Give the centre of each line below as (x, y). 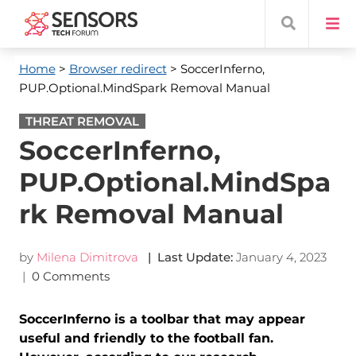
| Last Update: (187, 257)
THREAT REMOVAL (82, 121)
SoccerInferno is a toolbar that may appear (162, 319)
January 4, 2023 (281, 257)
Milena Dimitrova (87, 257)
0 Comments (72, 276)
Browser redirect (118, 69)
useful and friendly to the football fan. (146, 338)
